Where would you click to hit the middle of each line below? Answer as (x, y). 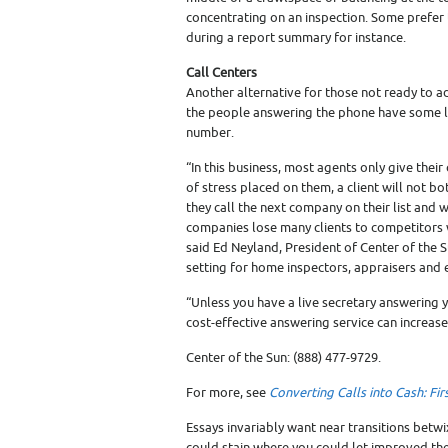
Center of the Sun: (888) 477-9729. (283, 357)
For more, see (227, 392)
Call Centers (221, 72)
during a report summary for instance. (296, 37)
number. (210, 132)
